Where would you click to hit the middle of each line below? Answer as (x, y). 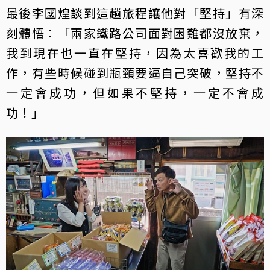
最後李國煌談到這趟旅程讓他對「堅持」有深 (135, 13)
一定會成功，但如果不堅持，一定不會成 (135, 92)
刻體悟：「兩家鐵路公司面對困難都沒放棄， (135, 33)
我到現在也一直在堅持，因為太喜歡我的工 (135, 52)
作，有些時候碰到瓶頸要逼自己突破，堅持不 (135, 72)
